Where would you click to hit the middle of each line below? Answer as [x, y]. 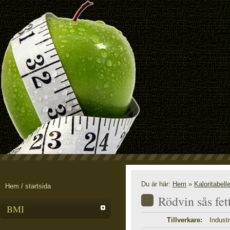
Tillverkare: [185, 220]
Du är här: [157, 184]
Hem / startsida [28, 186]
